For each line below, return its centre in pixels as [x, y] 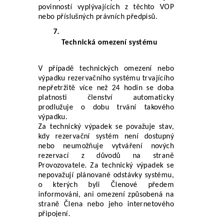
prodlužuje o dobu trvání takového [106, 107]
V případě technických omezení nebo [106, 69]
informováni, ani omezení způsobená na [106, 194]
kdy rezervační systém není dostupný [106, 136]
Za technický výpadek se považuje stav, [106, 127]
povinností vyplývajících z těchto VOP [106, 7]
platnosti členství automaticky [106, 98]
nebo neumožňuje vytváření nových [106, 146]
